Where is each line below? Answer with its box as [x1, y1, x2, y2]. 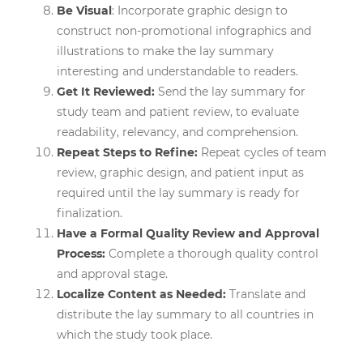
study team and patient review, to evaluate [57, 104, 299, 119]
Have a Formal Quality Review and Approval [57, 225, 319, 241]
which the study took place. [57, 327, 212, 342]
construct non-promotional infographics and [57, 23, 311, 38]
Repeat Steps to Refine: [57, 144, 198, 160]
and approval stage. [57, 266, 168, 281]
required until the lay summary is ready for [57, 185, 300, 200]
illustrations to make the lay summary [57, 43, 274, 58]
